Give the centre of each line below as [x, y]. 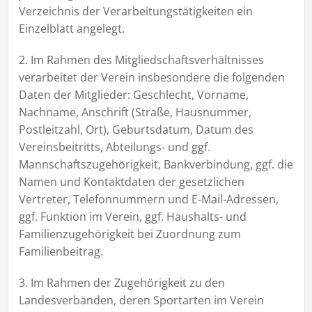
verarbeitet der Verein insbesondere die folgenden [151, 77]
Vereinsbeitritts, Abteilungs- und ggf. [114, 147]
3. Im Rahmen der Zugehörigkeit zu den [122, 282]
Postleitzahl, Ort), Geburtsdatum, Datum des [136, 129]
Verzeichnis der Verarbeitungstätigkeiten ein [135, 11]
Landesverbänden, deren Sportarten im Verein [141, 300]
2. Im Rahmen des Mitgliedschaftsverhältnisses [141, 60]
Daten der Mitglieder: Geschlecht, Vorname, [133, 94]
